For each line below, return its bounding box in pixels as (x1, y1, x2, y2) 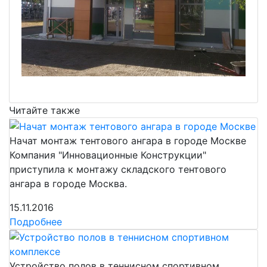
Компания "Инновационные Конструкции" (10, 148, 206, 161)
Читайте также (9, 104, 80, 117)
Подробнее (10, 215, 62, 228)
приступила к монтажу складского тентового (10, 163, 226, 175)
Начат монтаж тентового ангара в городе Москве (10, 134, 246, 147)
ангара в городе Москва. (10, 177, 127, 190)
